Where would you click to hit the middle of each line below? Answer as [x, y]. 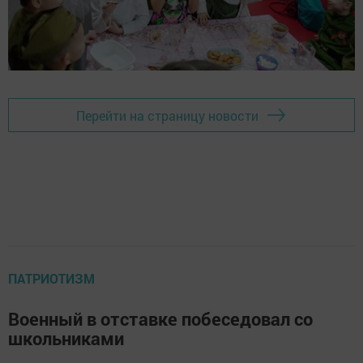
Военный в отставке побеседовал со [160, 319]
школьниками [66, 339]
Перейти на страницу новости [167, 115]
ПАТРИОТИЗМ [51, 279]
